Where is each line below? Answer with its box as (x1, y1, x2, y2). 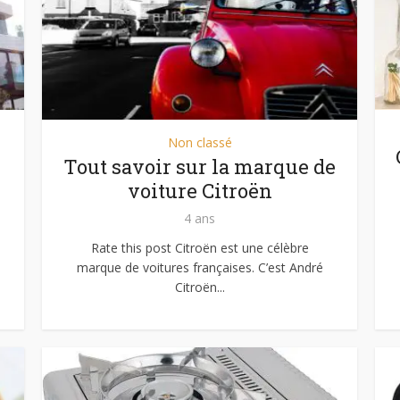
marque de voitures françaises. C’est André (76, 259, 323, 276)
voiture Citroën (127, 178, 272, 204)
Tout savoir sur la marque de (63, 154, 336, 179)
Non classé (167, 134, 232, 151)
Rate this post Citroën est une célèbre (90, 239, 309, 256)
